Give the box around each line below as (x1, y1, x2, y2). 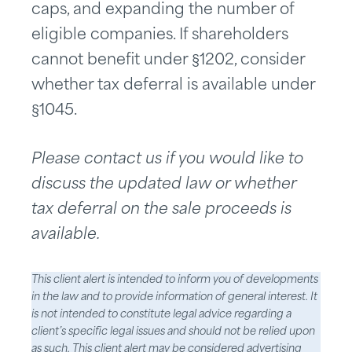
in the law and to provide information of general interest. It (31, 292, 317, 303)
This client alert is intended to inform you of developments (31, 275, 318, 286)
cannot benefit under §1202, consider (31, 53, 305, 69)
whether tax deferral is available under (31, 79, 315, 94)
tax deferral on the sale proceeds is (31, 203, 291, 218)
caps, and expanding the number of (31, 3, 294, 19)
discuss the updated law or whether (31, 178, 296, 193)
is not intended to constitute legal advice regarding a (31, 310, 291, 321)
